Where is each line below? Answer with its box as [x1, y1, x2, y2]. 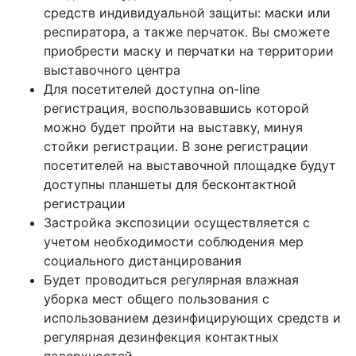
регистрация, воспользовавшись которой [44, 99, 309, 116]
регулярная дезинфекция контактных [44, 328, 279, 345]
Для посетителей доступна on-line [44, 80, 260, 97]
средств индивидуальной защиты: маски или [44, 4, 331, 21]
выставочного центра [44, 61, 180, 78]
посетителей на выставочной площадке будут [44, 157, 336, 173]
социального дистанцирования [44, 252, 242, 269]
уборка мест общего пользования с [44, 290, 269, 307]
